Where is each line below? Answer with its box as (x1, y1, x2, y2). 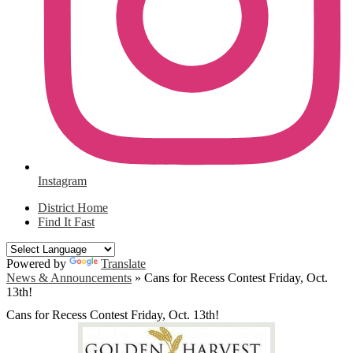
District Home (38, 201, 108, 214)
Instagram (38, 174, 87, 188)
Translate (101, 257, 146, 270)
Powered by (6, 257, 69, 270)
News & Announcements (6, 271, 132, 284)
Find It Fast (38, 215, 95, 229)
